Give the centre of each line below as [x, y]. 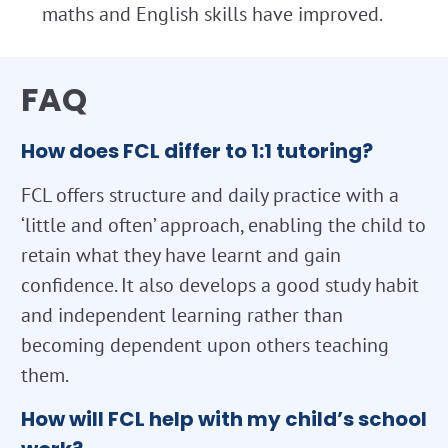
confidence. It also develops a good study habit [220, 285]
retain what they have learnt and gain [181, 255]
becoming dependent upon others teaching [205, 345]
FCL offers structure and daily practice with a [210, 195]
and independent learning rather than [182, 315]
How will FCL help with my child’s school [224, 419]
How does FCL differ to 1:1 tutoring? [197, 151]
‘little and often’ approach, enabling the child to [223, 225]
